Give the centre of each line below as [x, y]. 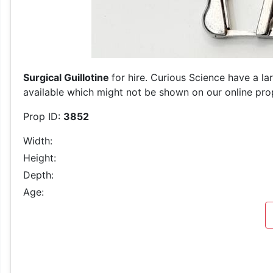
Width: [38, 141]
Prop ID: [43, 116]
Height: [40, 158]
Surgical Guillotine [67, 77]
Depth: [38, 175]
